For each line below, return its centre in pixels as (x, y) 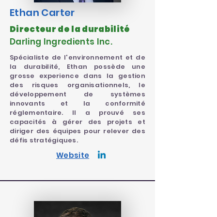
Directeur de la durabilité (70, 29)
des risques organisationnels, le (77, 85)
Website (73, 155)
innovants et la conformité (77, 103)
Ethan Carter (42, 13)
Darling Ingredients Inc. (61, 42)
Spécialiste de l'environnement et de (77, 57)
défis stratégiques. (44, 140)
